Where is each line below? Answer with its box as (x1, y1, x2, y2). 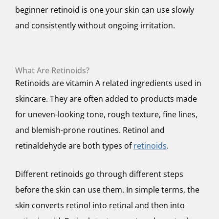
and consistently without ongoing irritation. (15, 20, 175, 31)
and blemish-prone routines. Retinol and (15, 125, 165, 136)
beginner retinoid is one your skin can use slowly (15, 4, 194, 16)
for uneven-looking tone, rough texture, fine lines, (15, 109, 197, 120)
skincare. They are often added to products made (15, 93, 197, 105)
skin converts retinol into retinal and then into (15, 199, 185, 211)
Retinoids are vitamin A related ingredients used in (15, 78, 201, 89)
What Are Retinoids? (15, 65, 89, 76)
